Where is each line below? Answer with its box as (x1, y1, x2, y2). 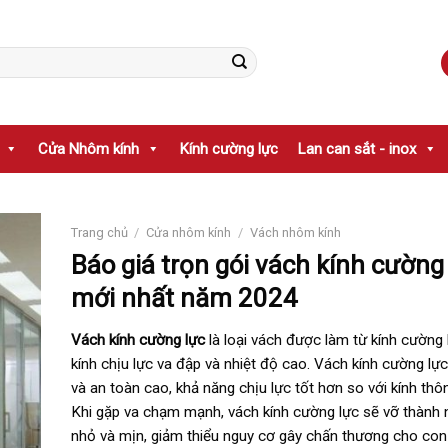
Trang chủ (70, 225, 128, 240)
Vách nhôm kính (250, 225, 341, 240)
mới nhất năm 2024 (70, 283, 298, 314)
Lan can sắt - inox (298, 140, 416, 158)
